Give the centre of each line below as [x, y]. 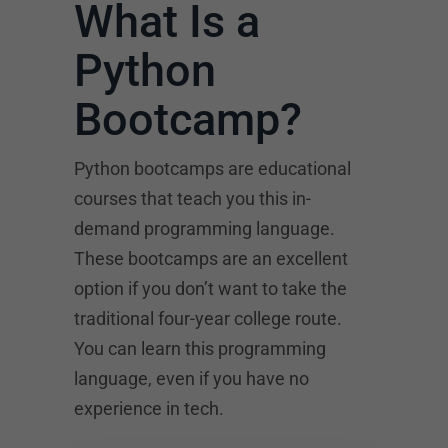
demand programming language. [204, 228]
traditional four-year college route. [208, 318]
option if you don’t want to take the [210, 288]
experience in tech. [149, 408]
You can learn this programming [200, 348]
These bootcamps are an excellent [211, 258]
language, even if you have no [191, 378]
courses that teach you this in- [192, 198]
